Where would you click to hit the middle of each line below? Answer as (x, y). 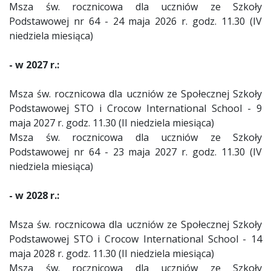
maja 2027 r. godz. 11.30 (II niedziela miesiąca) (112, 123)
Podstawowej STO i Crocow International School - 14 (135, 239)
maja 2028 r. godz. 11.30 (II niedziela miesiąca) (112, 253)
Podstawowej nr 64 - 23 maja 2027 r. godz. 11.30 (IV (135, 152)
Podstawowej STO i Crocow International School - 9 (135, 108)
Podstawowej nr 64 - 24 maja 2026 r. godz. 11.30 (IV (135, 21)
